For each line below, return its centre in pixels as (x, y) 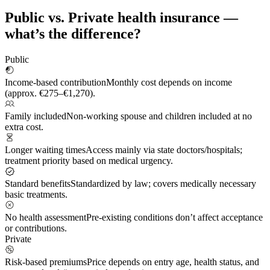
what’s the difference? (73, 34)
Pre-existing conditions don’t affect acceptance (174, 218)
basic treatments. (36, 195)
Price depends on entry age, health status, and (173, 262)
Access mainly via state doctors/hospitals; (164, 150)
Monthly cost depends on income (169, 83)
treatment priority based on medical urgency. (89, 161)
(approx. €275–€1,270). (50, 93)
